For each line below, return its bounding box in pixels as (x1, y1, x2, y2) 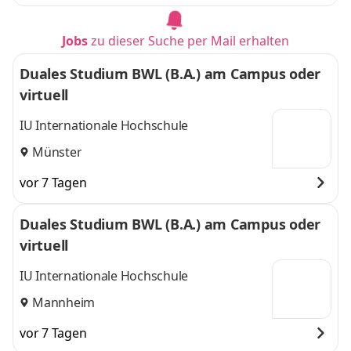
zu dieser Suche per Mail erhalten (91, 32, 289, 49)
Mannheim (32, 293, 95, 311)
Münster (32, 143, 82, 161)
